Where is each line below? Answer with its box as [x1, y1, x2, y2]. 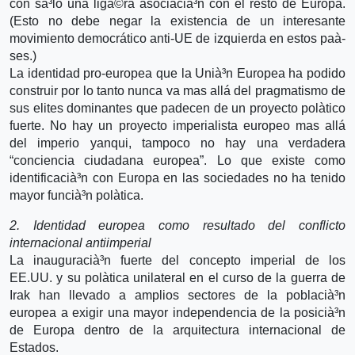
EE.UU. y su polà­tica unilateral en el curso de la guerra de [10, 270, 345, 284]
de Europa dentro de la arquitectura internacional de [10, 323, 345, 337]
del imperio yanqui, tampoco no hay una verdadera [10, 136, 345, 150]
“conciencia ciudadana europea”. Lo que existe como [10, 153, 345, 167]
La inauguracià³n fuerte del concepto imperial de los [10, 253, 345, 267]
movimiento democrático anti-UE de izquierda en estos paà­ [10, 31, 345, 45]
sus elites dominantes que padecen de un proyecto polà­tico [10, 101, 345, 115]
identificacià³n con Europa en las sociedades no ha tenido [10, 170, 345, 185]
